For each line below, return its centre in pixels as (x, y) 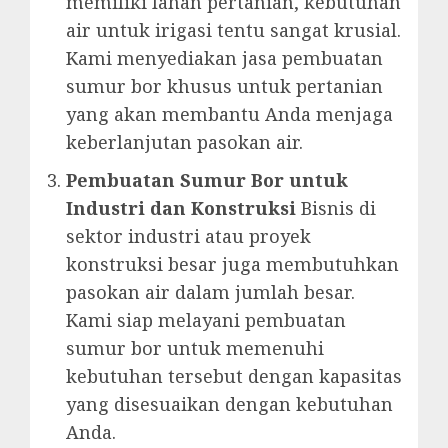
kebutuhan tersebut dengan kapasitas (234, 376)
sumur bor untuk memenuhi (195, 348)
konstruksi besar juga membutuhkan (232, 264)
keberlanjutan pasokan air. (184, 142)
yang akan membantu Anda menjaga (229, 114)
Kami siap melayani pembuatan (206, 320)
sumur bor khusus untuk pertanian (224, 86)
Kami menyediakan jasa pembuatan (224, 58)
